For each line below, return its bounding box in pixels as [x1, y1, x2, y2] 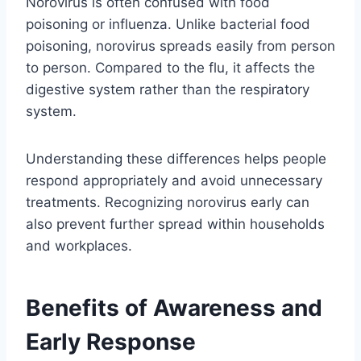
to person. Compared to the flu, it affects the [26, 59, 315, 76]
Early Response [26, 327, 196, 355]
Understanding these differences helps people [26, 150, 326, 167]
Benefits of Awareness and [26, 293, 322, 322]
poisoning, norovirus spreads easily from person [26, 37, 335, 54]
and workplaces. [26, 237, 132, 254]
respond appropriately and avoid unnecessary [26, 172, 322, 189]
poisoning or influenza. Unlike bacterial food [26, 15, 310, 32]
